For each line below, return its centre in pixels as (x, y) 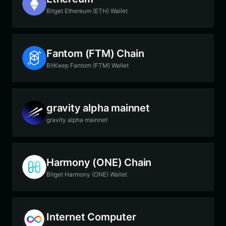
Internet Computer (91, 217)
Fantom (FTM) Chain (95, 53)
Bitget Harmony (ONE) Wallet (87, 174)
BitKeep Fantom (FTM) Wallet (88, 65)
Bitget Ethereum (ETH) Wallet (87, 11)
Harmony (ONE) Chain (99, 162)
